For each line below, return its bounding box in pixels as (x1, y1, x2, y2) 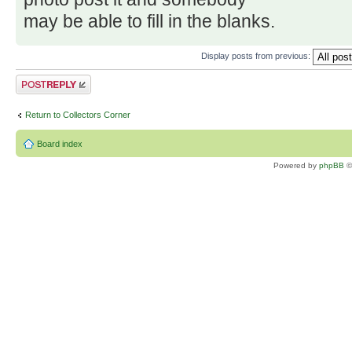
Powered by (273, 161, 319, 170)
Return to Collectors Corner (25, 110, 130, 120)
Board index (37, 139, 82, 149)
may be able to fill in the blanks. (24, 10, 275, 31)
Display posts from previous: (201, 50, 313, 60)
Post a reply (16, 74, 61, 84)
